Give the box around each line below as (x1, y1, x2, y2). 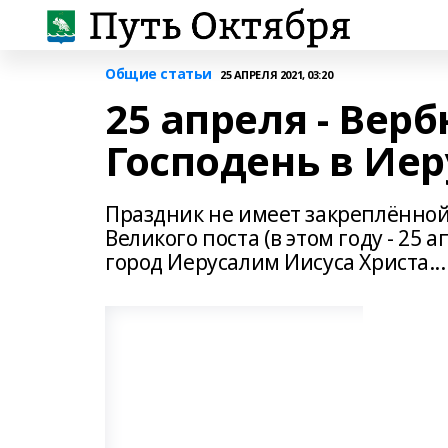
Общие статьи (105, 64, 212, 83)
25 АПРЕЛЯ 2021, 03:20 (219, 66, 333, 82)
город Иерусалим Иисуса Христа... (105, 248, 446, 276)
